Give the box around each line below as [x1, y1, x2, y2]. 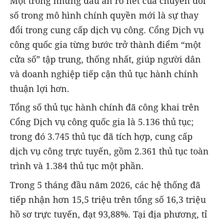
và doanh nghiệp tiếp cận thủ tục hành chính [10, 68, 198, 80]
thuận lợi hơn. [10, 83, 69, 95]
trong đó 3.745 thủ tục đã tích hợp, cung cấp [10, 131, 193, 143]
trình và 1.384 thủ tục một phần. [10, 160, 144, 172]
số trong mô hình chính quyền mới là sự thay [10, 9, 198, 22]
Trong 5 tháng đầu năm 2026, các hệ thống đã [10, 178, 200, 191]
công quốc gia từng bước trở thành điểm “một [10, 39, 201, 51]
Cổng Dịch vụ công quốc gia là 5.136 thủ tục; [10, 116, 194, 128]
